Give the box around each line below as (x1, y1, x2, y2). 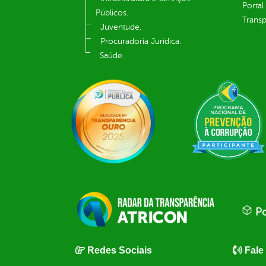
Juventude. (100, 23, 141, 32)
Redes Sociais (87, 245, 152, 255)
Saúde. (100, 51, 124, 61)
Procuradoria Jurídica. (100, 37, 181, 46)
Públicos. (96, 8, 128, 18)
